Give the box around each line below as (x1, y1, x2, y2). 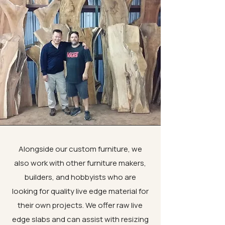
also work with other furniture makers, (14, 158, 146, 168)
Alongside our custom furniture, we (18, 144, 142, 154)
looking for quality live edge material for (12, 186, 149, 196)
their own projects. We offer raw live (18, 200, 143, 210)
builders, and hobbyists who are (24, 172, 136, 182)
